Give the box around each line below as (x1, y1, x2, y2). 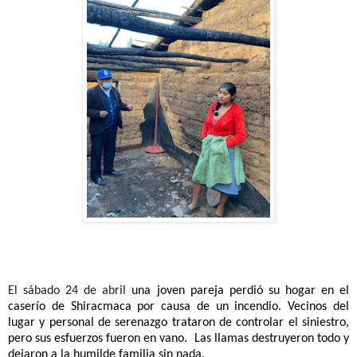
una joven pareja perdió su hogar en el (131, 284, 350, 298)
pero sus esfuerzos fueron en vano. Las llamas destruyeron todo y (8, 332, 349, 346)
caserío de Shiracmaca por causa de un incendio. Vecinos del (8, 300, 349, 314)
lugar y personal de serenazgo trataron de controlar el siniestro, (8, 316, 349, 330)
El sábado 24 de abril (8, 284, 132, 298)
